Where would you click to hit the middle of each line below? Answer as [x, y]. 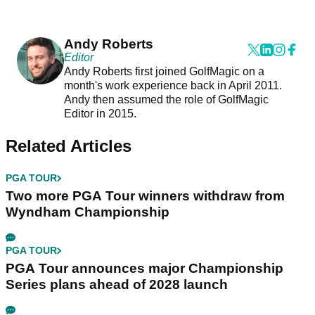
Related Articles [69, 146]
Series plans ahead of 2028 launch [117, 285]
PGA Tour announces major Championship [144, 269]
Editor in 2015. [101, 114]
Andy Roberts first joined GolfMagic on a [164, 72]
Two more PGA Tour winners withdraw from [145, 196]
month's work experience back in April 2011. [173, 86]
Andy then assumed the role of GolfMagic [166, 100]
